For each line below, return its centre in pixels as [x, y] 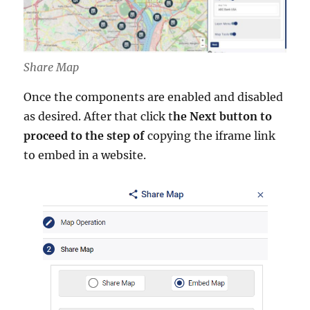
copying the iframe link [212, 135]
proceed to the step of [86, 135]
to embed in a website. [85, 155]
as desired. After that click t [99, 116]
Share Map [52, 67]
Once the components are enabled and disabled [154, 97]
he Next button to [223, 116]
